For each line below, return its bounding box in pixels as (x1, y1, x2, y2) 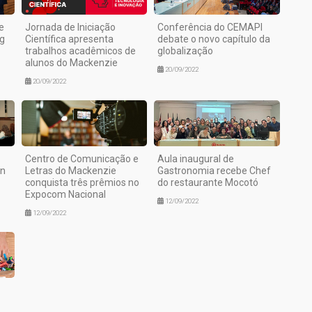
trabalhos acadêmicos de (24, 45, 136, 56)
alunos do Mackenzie (24, 57, 118, 68)
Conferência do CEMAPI (157, 22, 263, 33)
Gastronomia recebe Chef (157, 164, 272, 176)
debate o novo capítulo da (157, 33, 271, 45)
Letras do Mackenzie (24, 164, 116, 176)
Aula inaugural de (157, 153, 235, 164)
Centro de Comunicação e (24, 153, 139, 164)
